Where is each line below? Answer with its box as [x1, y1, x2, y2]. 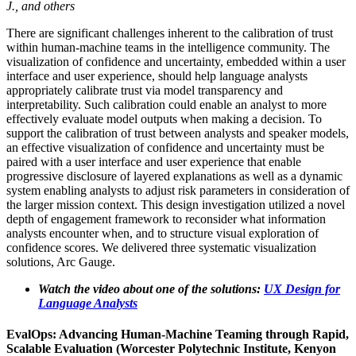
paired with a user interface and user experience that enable [6, 154, 301, 168]
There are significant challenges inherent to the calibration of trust [6, 25, 333, 40]
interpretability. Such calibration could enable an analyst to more [6, 97, 327, 111]
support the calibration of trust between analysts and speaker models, [6, 126, 349, 140]
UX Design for [264, 281, 340, 296]
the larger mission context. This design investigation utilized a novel [6, 197, 345, 211]
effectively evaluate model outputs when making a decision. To [6, 111, 322, 126]
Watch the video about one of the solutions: [38, 281, 264, 296]
